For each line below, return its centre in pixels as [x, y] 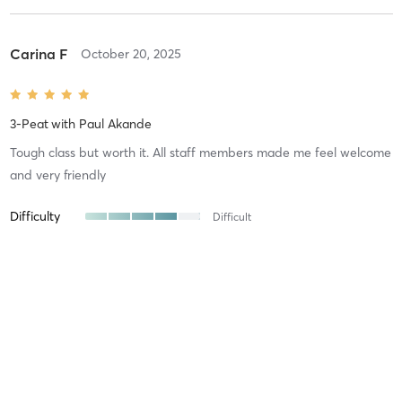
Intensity [34, 245]
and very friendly [57, 175]
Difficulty [35, 216]
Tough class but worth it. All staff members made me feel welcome [200, 152]
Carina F [39, 53]
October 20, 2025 [131, 53]
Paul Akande [115, 123]
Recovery [36, 273]
